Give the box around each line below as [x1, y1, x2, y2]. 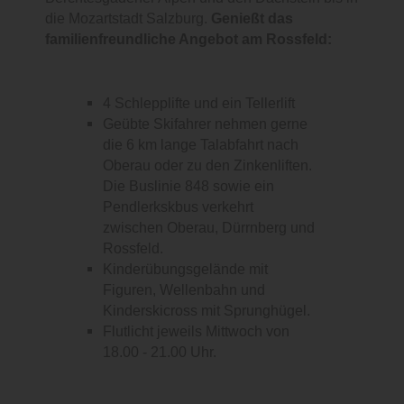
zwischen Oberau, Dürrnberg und [103, 219, 315, 237]
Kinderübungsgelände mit [103, 261, 268, 279]
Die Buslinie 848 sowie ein [103, 178, 274, 196]
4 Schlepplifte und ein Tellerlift [103, 95, 295, 113]
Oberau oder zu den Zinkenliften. [103, 157, 312, 175]
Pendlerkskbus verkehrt [103, 198, 253, 216]
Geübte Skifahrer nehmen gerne [103, 115, 308, 133]
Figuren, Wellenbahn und [103, 281, 265, 299]
